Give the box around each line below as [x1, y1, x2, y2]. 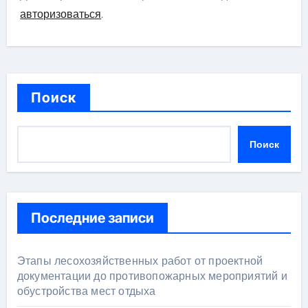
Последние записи [30, 209, 154, 226]
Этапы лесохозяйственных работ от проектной [16, 253, 263, 268]
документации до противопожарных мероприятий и [16, 268, 287, 283]
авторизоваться [20, 6, 102, 21]
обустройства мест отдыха [16, 283, 156, 298]
